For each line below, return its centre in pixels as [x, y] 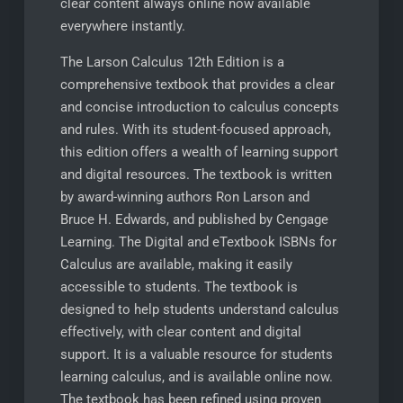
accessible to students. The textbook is [179, 287]
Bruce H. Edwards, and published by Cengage [194, 219]
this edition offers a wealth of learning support [199, 152]
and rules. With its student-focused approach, [195, 130]
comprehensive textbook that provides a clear [197, 85]
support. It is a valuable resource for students [196, 354]
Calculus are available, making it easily [176, 264]
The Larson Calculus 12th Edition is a [172, 62]
